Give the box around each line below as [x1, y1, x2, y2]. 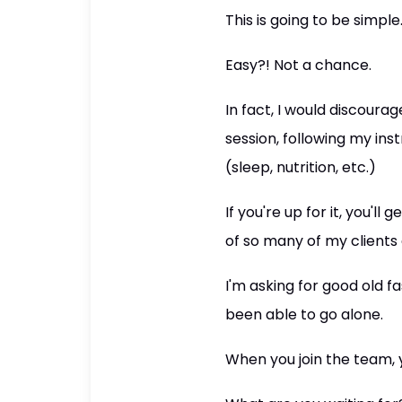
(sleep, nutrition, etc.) [224, 157, 376, 178]
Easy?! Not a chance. [224, 55, 371, 75]
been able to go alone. [224, 304, 383, 325]
